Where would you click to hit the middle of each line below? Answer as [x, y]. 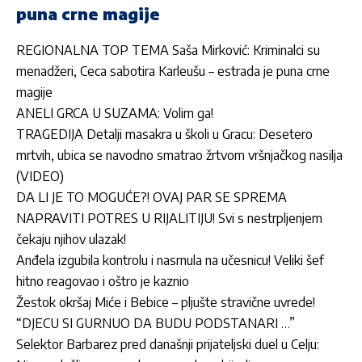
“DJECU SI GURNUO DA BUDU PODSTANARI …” [156, 323]
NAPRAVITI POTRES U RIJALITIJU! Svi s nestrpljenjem [169, 218]
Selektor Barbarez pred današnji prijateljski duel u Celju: [168, 344]
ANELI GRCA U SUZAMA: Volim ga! [115, 113]
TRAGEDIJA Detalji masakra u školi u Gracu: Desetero [164, 134]
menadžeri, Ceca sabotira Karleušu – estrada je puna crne [173, 71]
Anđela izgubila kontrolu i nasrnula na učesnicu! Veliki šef [170, 260]
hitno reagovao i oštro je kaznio [103, 281]
